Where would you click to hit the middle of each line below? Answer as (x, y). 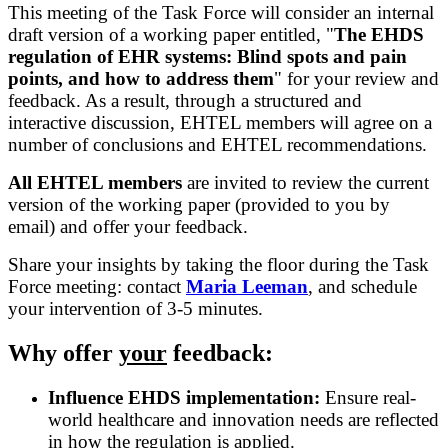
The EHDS (379, 35)
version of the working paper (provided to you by (199, 205)
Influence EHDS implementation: (184, 398)
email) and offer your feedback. (128, 227)
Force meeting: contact (97, 287)
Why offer (63, 353)
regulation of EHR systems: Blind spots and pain (207, 57)
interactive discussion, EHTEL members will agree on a (220, 123)
